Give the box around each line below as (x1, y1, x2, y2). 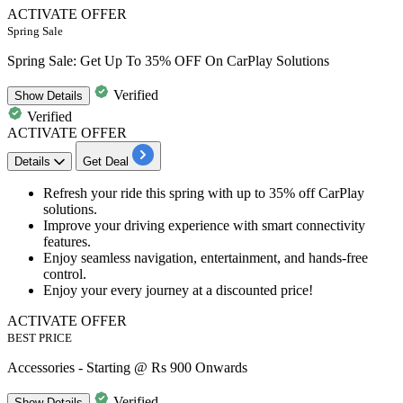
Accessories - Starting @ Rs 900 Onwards (7, 359, 247, 375)
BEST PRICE (7, 330, 72, 345)
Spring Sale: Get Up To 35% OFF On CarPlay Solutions (7, 52, 329, 68)
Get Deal (83, 154, 129, 168)
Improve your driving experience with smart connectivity (43, 217, 365, 233)
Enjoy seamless (43, 249, 134, 265)
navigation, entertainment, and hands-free (134, 249, 368, 265)
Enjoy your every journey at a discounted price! (43, 282, 313, 298)
